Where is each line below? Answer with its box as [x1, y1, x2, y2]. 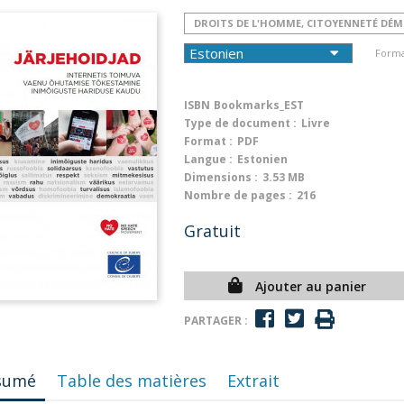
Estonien [237, 151, 288, 167]
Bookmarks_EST [214, 97, 304, 113]
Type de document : [184, 115, 297, 131]
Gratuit [184, 220, 241, 242]
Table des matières [57, 370, 207, 391]
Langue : [184, 151, 233, 167]
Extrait [227, 370, 280, 391]
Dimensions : [184, 170, 258, 185]
